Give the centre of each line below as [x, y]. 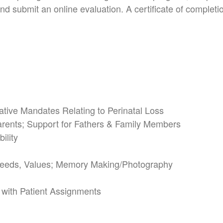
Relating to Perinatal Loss [113, 110]
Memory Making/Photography [114, 164]
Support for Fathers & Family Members [104, 123]
